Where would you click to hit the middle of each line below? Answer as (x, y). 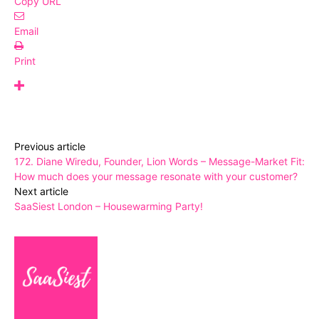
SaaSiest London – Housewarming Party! (109, 206)
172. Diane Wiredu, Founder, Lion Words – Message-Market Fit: (159, 161)
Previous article (50, 146)
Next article (41, 191)
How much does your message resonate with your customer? (156, 176)
